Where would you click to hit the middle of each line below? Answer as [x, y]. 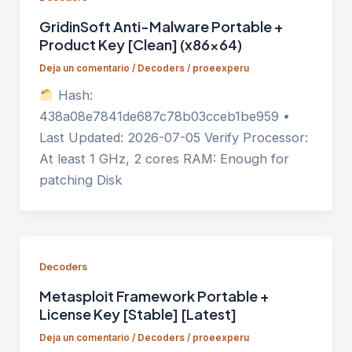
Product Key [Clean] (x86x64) [140, 45]
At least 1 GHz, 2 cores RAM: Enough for [164, 159]
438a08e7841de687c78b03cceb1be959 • [164, 117]
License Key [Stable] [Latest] [137, 314]
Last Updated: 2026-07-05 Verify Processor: [173, 138]
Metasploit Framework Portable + [154, 296]
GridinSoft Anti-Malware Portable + [161, 27]
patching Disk [80, 180]
